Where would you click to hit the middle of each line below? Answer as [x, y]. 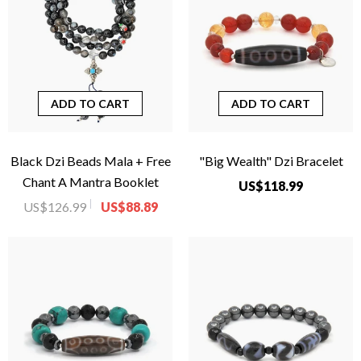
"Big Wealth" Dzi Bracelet [271, 161]
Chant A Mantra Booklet [90, 182]
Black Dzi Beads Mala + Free [90, 161]
